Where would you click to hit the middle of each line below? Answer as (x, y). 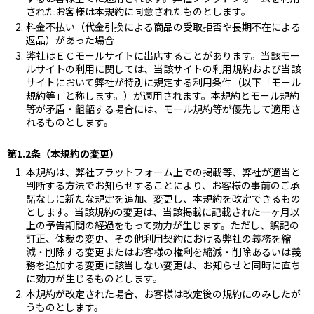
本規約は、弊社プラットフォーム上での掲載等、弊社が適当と (163, 171)
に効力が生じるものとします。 (94, 278)
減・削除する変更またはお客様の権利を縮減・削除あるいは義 (163, 251)
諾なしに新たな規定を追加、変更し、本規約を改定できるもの (163, 198)
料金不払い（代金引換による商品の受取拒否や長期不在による (163, 26)
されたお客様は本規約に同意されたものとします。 (138, 11)
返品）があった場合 (70, 40)
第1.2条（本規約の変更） (63, 153)
